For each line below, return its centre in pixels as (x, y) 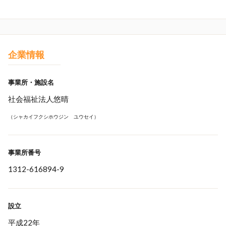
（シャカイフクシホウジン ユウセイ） (53, 117)
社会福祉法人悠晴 (38, 99)
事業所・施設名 (31, 82)
